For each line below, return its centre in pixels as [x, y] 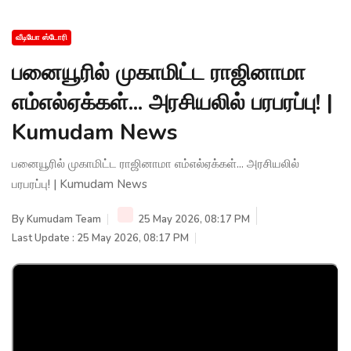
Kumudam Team [64, 219]
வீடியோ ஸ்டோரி [42, 37]
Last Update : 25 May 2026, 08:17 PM [100, 238]
